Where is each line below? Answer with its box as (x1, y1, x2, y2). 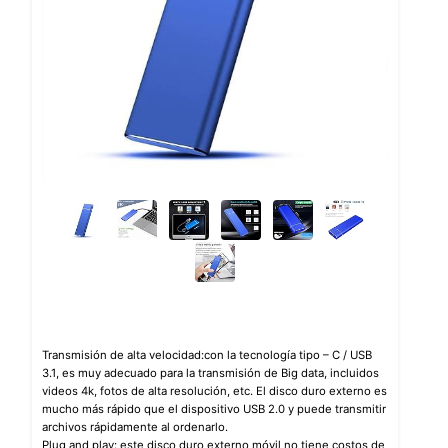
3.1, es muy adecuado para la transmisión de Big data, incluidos (42, 366, 379, 381)
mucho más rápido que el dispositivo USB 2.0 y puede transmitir (42, 402, 386, 417)
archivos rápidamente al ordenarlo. (42, 420, 228, 435)
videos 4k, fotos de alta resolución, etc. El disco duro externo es (42, 384, 387, 399)
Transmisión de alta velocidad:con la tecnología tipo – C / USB (42, 348, 372, 363)
